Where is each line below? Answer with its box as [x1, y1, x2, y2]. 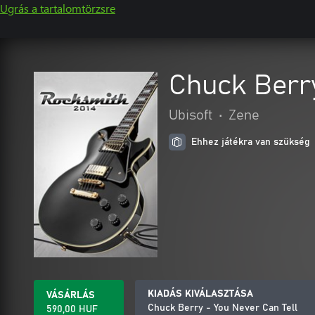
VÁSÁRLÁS [46, 290, 95, 300]
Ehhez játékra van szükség [191, 137, 310, 147]
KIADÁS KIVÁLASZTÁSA [148, 289, 253, 299]
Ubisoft [169, 108, 213, 122]
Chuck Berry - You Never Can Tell [148, 303, 297, 313]
